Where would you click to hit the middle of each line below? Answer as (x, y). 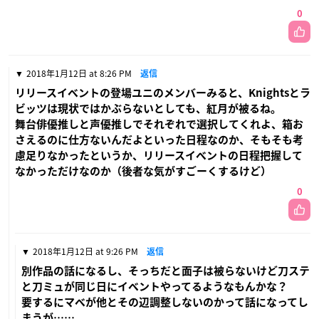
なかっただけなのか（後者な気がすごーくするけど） (143, 171)
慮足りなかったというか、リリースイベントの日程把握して (159, 155)
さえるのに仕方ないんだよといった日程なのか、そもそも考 (159, 140)
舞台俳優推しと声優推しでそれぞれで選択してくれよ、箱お (159, 124)
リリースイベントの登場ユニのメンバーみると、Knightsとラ (163, 93)
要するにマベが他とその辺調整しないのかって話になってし (165, 302)
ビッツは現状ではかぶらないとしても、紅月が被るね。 (148, 108)
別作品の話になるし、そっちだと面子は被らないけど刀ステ (166, 271)
